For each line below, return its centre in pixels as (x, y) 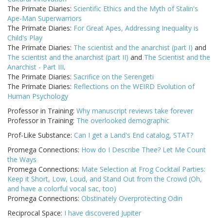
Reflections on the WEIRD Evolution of (134, 87)
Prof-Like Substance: (41, 135)
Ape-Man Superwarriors (45, 18)
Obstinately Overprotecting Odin (132, 199)
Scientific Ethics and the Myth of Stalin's (136, 9)
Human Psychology (38, 96)
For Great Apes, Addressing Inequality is (136, 28)
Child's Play (25, 38)
